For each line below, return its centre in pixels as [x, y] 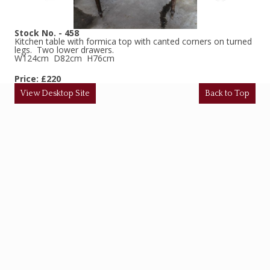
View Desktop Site [55, 93]
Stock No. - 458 [47, 33]
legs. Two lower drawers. [64, 50]
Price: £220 [38, 79]
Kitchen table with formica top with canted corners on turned [133, 41]
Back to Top [227, 93]
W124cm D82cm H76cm [64, 58]
